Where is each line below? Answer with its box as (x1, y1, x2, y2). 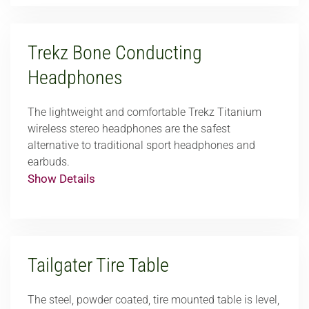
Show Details (28, 172, 95, 186)
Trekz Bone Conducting (28, 41, 202, 64)
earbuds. (28, 155, 70, 168)
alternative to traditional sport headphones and (28, 139, 255, 152)
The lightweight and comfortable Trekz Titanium (28, 106, 261, 119)
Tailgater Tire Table (28, 254, 169, 277)
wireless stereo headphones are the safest (28, 122, 230, 135)
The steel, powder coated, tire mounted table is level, (28, 293, 279, 306)
